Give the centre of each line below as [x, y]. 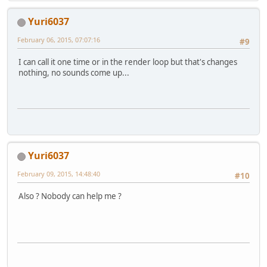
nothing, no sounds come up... [74, 73]
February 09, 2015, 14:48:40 [59, 174]
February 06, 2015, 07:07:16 [59, 40]
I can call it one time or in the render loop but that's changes [128, 62]
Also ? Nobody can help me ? [70, 196]
